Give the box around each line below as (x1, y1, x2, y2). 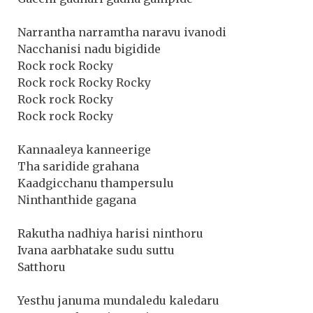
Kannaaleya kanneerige (17, 142, 151, 156)
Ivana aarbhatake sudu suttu (17, 242, 175, 257)
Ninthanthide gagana (17, 192, 136, 207)
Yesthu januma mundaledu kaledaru (17, 293, 219, 307)
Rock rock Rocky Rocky (17, 75, 151, 89)
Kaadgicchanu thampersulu (17, 175, 174, 190)
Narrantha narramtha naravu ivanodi (17, 24, 226, 39)
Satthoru (17, 259, 66, 274)
